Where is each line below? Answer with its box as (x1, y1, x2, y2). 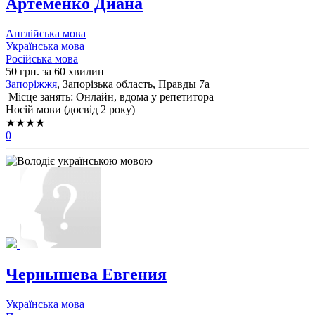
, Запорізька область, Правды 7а (57, 78, 210, 91)
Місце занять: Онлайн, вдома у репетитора (6, 91, 214, 103)
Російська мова (6, 53, 78, 65)
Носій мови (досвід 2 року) (6, 103, 135, 116)
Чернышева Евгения (6, 265, 167, 284)
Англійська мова (6, 27, 86, 40)
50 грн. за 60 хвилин (6, 65, 104, 78)
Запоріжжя (6, 78, 57, 91)
